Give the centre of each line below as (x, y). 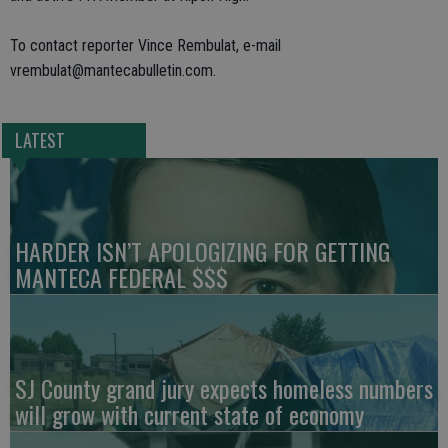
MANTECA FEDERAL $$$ (121, 276)
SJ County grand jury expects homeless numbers (224, 387)
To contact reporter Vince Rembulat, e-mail (145, 45)
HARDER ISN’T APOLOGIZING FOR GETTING (202, 250)
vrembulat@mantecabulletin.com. (113, 70)
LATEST (39, 139)
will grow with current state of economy (189, 413)
